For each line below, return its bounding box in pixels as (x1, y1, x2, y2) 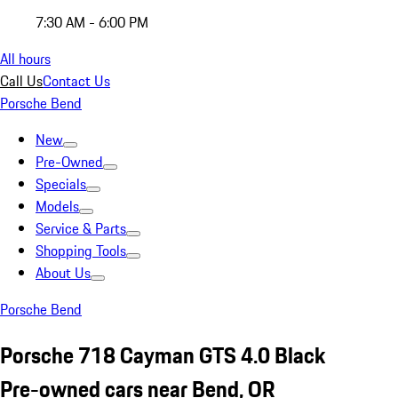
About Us (36, 262, 91, 283)
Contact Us (43, 70, 110, 92)
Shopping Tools (36, 240, 126, 261)
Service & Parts (36, 218, 126, 239)
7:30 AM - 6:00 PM (36, 12, 148, 33)
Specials (36, 173, 86, 195)
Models (36, 195, 79, 217)
